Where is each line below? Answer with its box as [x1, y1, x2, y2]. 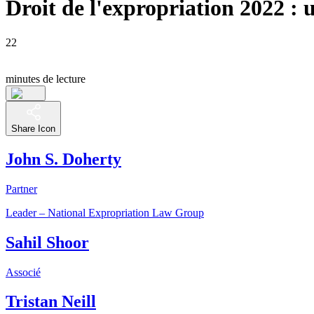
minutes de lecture [6, 72, 86, 85]
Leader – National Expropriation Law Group [6, 206, 204, 219]
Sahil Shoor [6, 233, 89, 252]
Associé [6, 266, 41, 278]
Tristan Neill [6, 292, 96, 311]
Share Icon [11, 123, 55, 134]
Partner [6, 182, 37, 195]
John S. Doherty [6, 149, 121, 168]
